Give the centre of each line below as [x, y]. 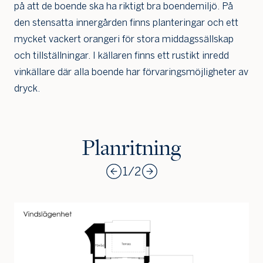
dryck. [27, 89]
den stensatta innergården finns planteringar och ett [126, 23]
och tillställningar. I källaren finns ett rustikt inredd [122, 56]
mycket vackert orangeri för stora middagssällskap [124, 39]
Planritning [131, 149]
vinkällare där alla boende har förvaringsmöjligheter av [131, 72]
